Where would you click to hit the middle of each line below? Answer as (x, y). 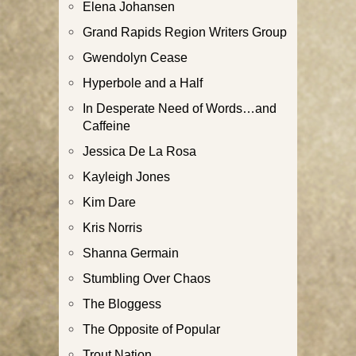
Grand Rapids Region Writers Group (185, 31)
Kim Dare (109, 201)
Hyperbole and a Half (143, 82)
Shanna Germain (131, 252)
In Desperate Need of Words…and (180, 108)
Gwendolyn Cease (135, 57)
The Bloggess (122, 303)
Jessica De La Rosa (139, 151)
